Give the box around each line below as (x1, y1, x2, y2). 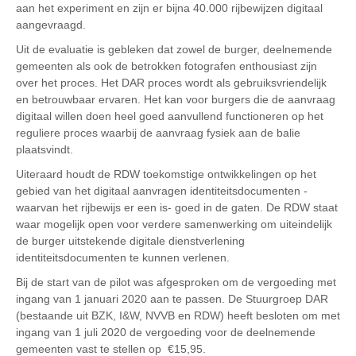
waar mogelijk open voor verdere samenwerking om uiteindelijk (16, 218, 332, 231)
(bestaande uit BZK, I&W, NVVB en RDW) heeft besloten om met (16, 309, 340, 323)
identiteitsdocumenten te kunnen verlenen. (16, 251, 230, 265)
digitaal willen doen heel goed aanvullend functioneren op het (16, 110, 323, 123)
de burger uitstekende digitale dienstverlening (16, 234, 245, 248)
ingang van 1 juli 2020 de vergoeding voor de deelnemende (16, 326, 315, 339)
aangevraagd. (16, 18, 86, 32)
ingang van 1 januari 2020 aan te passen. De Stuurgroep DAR (16, 292, 328, 306)
